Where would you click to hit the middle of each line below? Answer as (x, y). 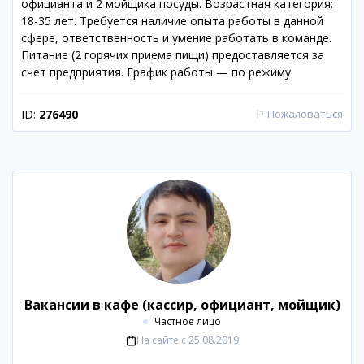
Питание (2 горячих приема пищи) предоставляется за (173, 55)
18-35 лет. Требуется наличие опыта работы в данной (172, 21)
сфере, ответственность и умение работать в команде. (176, 38)
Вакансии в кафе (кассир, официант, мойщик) (182, 305)
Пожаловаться (305, 114)
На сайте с (161, 340)
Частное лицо (188, 321)
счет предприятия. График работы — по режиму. (157, 72)
